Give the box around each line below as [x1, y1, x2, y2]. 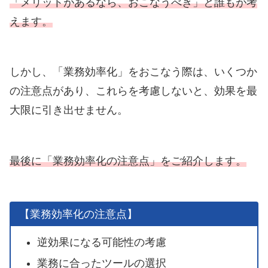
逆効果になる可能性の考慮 [36, 236, 166, 248]
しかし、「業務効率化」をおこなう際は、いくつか [10, 66, 257, 78]
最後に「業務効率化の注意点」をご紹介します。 [10, 154, 246, 167]
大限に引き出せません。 [10, 104, 128, 117]
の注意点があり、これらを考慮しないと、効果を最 [10, 85, 257, 98]
